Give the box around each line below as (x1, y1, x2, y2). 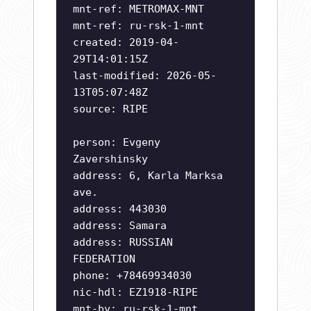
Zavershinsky (73, 153, 148, 166)
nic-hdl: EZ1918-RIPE (73, 286, 198, 299)
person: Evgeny (73, 136, 160, 149)
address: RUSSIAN (73, 236, 173, 249)
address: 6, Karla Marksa (73, 169, 223, 183)
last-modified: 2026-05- (73, 69, 217, 83)
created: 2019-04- (73, 36, 179, 49)
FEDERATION (73, 253, 135, 266)
